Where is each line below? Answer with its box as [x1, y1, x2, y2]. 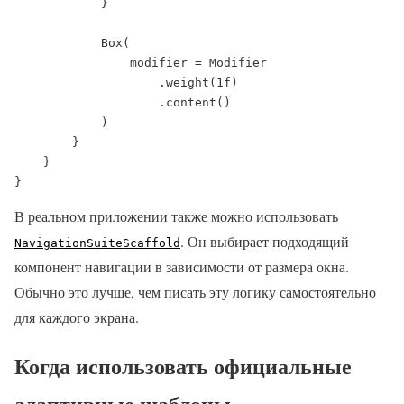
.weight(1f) [14, 75, 159, 89]
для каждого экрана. [14, 307, 139, 326]
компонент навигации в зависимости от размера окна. [14, 256, 349, 276]
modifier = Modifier [14, 55, 130, 69]
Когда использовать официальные [14, 350, 352, 382]
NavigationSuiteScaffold [14, 235, 180, 250]
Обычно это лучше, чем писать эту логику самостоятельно [14, 281, 376, 301]
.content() [14, 95, 159, 109]
